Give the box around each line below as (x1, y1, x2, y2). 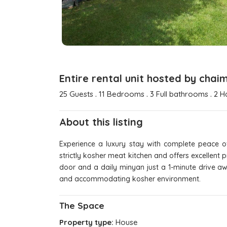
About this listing (59, 115, 143, 128)
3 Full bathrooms (150, 89, 210, 99)
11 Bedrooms (99, 89, 144, 99)
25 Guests (59, 89, 93, 99)
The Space (59, 200, 104, 211)
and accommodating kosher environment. (59, 174, 201, 183)
